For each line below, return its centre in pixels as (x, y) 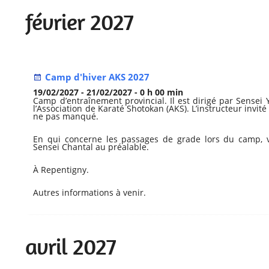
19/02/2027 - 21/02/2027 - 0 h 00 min (108, 92)
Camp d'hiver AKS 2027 (98, 77)
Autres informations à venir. (90, 193)
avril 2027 (71, 247)
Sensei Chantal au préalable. (91, 147)
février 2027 (80, 23)
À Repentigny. (61, 170)
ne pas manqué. (66, 116)
